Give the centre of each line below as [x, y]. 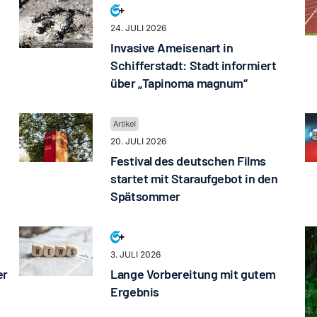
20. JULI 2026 [139, 142]
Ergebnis [135, 292]
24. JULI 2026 [139, 28]
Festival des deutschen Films [188, 161]
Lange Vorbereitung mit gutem [193, 274]
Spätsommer [145, 196]
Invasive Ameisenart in [172, 48]
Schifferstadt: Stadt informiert [194, 65]
